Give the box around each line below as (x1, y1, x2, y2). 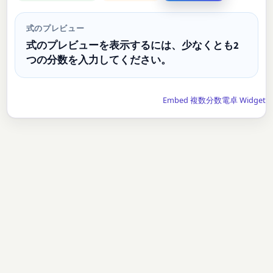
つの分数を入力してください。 (26, 52, 171, 68)
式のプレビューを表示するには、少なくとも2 (26, 38, 239, 53)
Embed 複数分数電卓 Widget (162, 94, 266, 105)
